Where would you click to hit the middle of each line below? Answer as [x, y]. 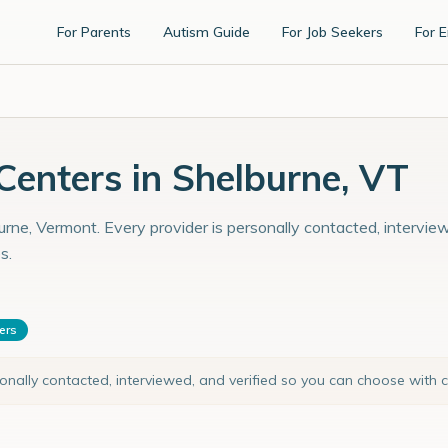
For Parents [94, 32]
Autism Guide [206, 32]
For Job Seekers [332, 32]
